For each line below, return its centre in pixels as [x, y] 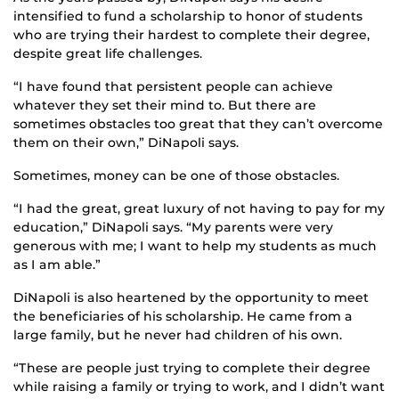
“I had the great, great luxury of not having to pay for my [199, 209]
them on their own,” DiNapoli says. [126, 143]
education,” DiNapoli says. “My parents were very [173, 228]
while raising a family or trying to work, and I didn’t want [199, 387]
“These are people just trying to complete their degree [192, 368]
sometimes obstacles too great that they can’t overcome [198, 124]
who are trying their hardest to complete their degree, [191, 35]
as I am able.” [57, 265]
